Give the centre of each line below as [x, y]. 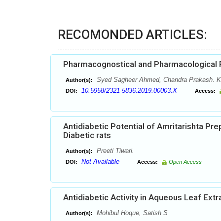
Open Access [185, 162]
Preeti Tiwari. [114, 151]
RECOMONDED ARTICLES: [132, 35]
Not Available [100, 162]
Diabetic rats [87, 135]
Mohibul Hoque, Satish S [131, 213]
